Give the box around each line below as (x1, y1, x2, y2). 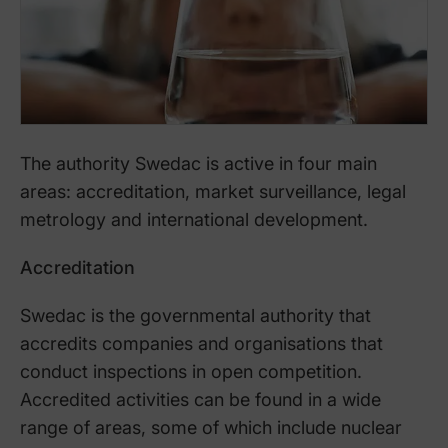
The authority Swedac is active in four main (20, 152, 377, 174)
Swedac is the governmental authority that (20, 304, 371, 326)
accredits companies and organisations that (20, 332, 383, 354)
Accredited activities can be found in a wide (20, 388, 381, 410)
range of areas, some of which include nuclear (20, 416, 402, 438)
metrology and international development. (20, 208, 368, 230)
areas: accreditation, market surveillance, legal (20, 180, 406, 202)
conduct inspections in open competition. (20, 360, 362, 382)
